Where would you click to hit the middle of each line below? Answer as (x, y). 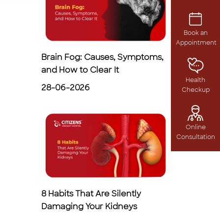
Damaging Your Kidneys (89, 206)
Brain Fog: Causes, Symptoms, (102, 57)
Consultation (195, 137)
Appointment (196, 43)
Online (195, 127)
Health (195, 80)
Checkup (195, 90)
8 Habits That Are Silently (91, 194)
